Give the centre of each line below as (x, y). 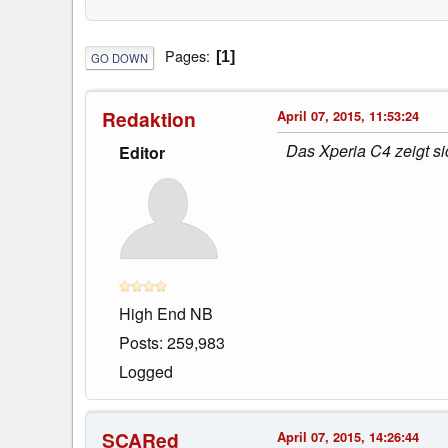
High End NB (166, 313)
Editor (142, 152)
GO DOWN (119, 57)
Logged (146, 371)
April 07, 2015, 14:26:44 (348, 436)
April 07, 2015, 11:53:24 (348, 115)
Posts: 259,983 (172, 342)
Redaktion (149, 118)
